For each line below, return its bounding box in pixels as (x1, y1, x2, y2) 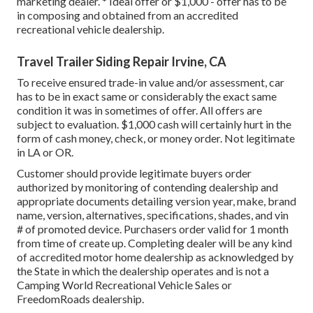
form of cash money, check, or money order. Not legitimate (17, 131, 295, 145)
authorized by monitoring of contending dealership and (17, 180, 278, 194)
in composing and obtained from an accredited (17, 8, 238, 22)
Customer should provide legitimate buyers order (17, 166, 252, 180)
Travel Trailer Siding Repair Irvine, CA (17, 54, 226, 70)
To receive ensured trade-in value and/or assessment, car (17, 75, 284, 89)
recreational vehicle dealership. (17, 22, 164, 36)
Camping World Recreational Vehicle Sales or (17, 278, 232, 292)
